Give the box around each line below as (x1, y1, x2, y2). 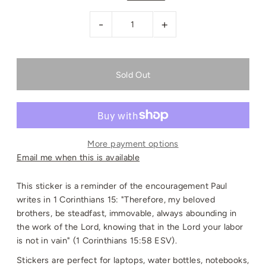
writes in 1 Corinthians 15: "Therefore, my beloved (16, 194, 215, 205)
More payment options (87, 138, 179, 149)
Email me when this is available (16, 151, 140, 163)
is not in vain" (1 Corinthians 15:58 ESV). (16, 235, 178, 246)
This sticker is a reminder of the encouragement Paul (16, 180, 227, 191)
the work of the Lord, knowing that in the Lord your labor (16, 221, 243, 232)
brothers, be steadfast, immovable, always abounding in (16, 207, 237, 218)
